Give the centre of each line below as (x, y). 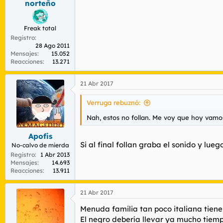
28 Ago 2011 (53, 45)
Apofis (40, 136)
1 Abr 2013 (55, 155)
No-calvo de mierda (40, 145)
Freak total (40, 28)
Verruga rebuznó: (113, 102)
